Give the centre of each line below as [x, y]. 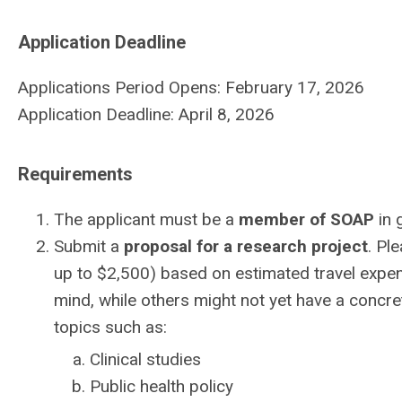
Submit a [89, 246]
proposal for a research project [246, 246]
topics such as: [110, 327]
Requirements [75, 174]
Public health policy [162, 386]
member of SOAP [306, 219]
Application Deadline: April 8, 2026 [146, 114]
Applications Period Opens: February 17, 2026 [191, 87]
